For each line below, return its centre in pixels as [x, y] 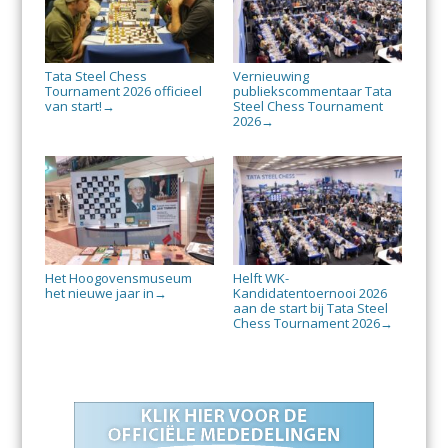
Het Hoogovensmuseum [118, 278]
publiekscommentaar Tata [312, 91]
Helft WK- [260, 278]
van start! [73, 106]
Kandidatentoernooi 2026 [309, 293]
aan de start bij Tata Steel [310, 308]
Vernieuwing [270, 76]
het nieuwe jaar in [99, 293]
